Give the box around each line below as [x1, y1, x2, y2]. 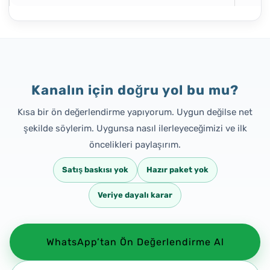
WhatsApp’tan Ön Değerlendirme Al [46, 236, 224, 248]
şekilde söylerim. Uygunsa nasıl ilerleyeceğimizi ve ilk [23, 122, 247, 134]
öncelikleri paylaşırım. [89, 139, 181, 150]
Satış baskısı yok [61, 165, 128, 174]
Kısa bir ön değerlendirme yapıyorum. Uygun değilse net [17, 106, 253, 118]
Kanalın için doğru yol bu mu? [31, 81, 239, 98]
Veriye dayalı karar [98, 190, 172, 199]
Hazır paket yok [146, 165, 209, 174]
